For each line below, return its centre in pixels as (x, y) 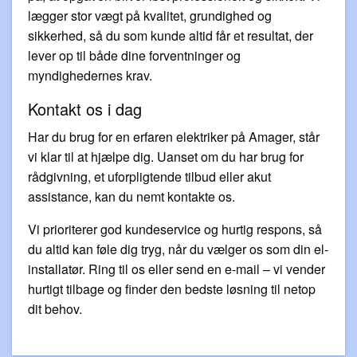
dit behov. (55, 308)
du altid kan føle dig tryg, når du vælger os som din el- (178, 249)
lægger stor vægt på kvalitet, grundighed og (150, 15)
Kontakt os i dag (85, 108)
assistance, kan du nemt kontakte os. (131, 196)
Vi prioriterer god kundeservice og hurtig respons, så (175, 229)
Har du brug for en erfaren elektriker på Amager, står (174, 136)
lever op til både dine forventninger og (134, 55)
